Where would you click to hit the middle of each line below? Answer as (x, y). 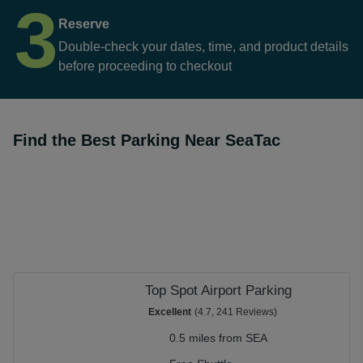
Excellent (170, 312)
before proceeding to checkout (145, 66)
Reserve (84, 24)
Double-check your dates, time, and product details (203, 47)
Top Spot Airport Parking (218, 290)
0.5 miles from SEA (218, 338)
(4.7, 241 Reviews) (236, 312)
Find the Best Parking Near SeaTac (147, 140)
